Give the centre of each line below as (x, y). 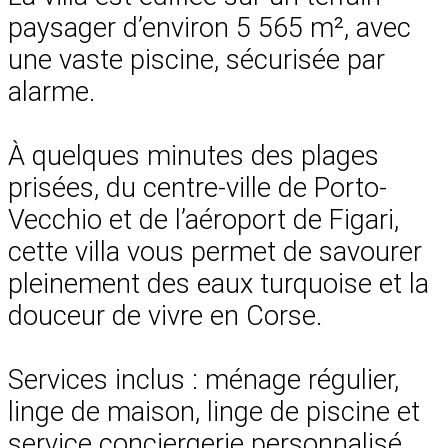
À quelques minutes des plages (193, 155)
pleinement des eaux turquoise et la (218, 283)
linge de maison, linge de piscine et (214, 411)
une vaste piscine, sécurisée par (196, 59)
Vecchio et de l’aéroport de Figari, (203, 219)
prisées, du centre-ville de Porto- (197, 187)
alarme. (51, 91)
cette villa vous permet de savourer (215, 251)
